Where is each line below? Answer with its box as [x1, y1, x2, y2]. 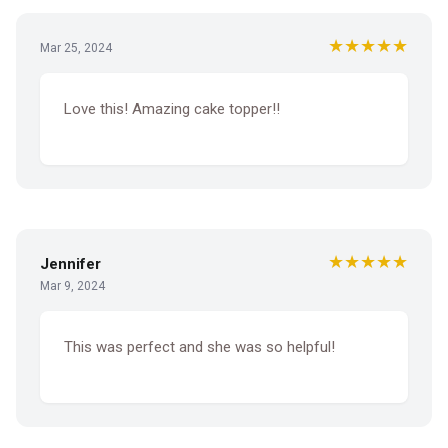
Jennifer [40, 255, 101, 274]
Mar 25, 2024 [40, 40, 112, 55]
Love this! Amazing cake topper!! [64, 99, 280, 118]
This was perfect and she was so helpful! [64, 338, 335, 357]
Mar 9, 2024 [40, 279, 105, 294]
